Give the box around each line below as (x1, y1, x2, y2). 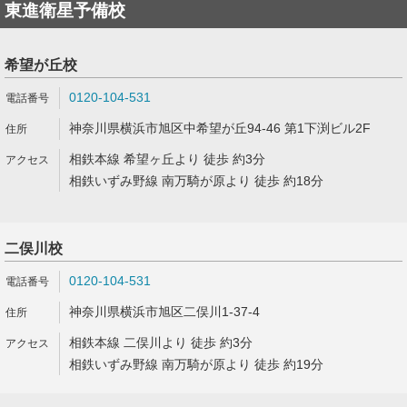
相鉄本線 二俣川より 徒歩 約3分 (69, 335, 253, 350)
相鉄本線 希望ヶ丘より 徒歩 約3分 (69, 152, 265, 166)
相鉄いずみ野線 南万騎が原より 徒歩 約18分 (69, 174, 323, 188)
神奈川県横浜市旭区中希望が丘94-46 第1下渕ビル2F (69, 121, 371, 135)
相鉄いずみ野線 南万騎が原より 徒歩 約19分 (69, 357, 323, 372)
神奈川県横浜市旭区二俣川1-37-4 (69, 304, 260, 319)
